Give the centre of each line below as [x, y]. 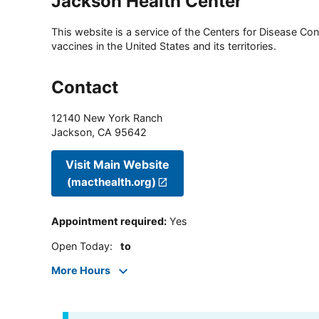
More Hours [81, 271]
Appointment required [108, 221]
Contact [85, 88]
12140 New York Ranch [107, 118]
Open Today [80, 246]
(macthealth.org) [111, 182]
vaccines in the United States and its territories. [164, 46]
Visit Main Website [117, 164]
